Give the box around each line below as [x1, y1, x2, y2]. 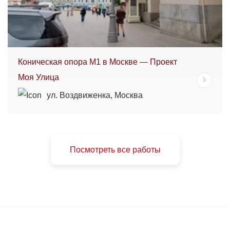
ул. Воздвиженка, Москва [47, 90, 143, 100]
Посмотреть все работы [69, 145, 161, 154]
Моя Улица [18, 72, 59, 82]
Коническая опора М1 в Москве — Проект [18, 57, 177, 66]
